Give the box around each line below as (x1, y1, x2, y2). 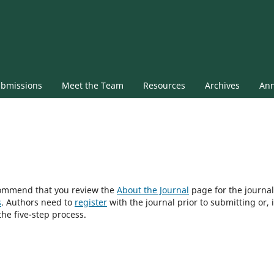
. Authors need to (1, 196, 75, 208)
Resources (143, 79, 185, 91)
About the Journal (117, 183, 189, 196)
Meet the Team (61, 79, 124, 91)
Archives (204, 79, 240, 91)
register (75, 196, 107, 208)
